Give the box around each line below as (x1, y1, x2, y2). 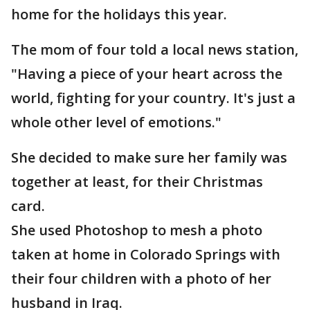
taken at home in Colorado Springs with (11, 245, 280, 264)
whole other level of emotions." (11, 113, 221, 132)
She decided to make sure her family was (11, 148, 287, 167)
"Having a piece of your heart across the (11, 64, 282, 84)
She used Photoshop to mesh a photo (11, 221, 262, 240)
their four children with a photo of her (11, 269, 271, 289)
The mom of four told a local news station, (11, 40, 298, 60)
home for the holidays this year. (11, 5, 227, 24)
